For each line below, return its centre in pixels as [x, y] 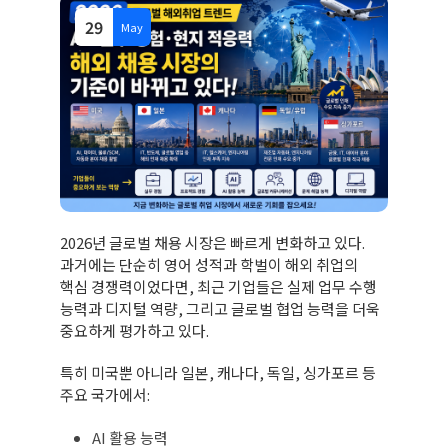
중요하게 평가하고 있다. [134, 330]
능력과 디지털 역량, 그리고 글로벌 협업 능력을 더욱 [220, 308]
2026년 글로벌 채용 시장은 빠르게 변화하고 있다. [212, 242]
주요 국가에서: [105, 394]
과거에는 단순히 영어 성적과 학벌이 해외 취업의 [209, 264]
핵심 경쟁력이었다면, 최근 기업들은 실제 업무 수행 [218, 286]
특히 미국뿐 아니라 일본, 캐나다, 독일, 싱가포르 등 [218, 372]
